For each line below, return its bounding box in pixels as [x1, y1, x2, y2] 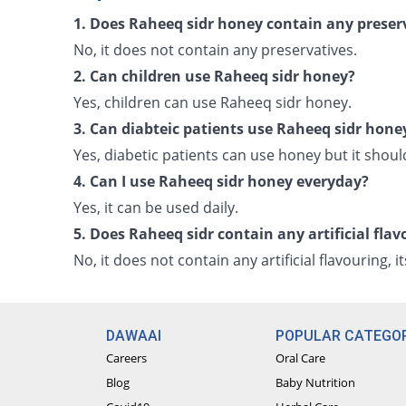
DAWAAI [105, 327, 161, 344]
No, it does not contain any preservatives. [73, 40, 358, 60]
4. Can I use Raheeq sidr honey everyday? [73, 171, 370, 191]
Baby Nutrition [275, 374, 356, 391]
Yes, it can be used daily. [73, 198, 239, 217]
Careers [105, 350, 147, 366]
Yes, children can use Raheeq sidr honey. [73, 92, 353, 112]
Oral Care [275, 350, 326, 366]
